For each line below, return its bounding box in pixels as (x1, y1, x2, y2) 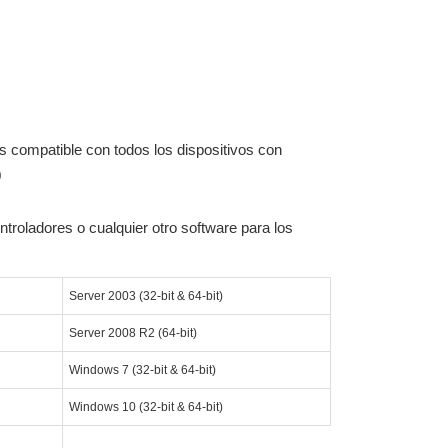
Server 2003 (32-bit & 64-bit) (68, 289, 223, 304)
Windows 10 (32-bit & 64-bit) (68, 400, 223, 415)
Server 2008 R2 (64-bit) (68, 326, 197, 341)
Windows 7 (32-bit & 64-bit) (68, 363, 216, 378)
